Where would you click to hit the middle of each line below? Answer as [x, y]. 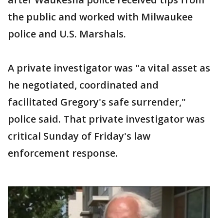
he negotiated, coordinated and [83, 85]
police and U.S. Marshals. [67, 34]
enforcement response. [63, 153]
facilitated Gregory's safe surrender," [97, 102]
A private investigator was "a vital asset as [109, 68]
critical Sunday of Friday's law [79, 136]
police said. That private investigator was [106, 119]
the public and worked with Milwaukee [100, 17]
